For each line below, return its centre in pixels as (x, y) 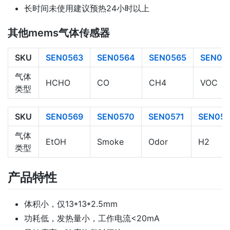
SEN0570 (116, 117)
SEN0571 (166, 117)
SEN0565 (168, 58)
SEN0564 (116, 58)
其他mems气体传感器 (59, 33)
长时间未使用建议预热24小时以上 (87, 8)
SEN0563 (64, 58)
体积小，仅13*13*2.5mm (71, 204)
